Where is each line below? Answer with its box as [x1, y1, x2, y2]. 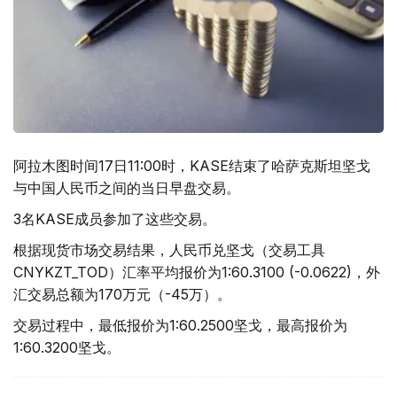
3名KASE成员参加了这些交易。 [13, 209, 216, 228]
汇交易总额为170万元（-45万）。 [13, 284, 231, 303]
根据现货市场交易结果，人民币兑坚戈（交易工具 [13, 240, 325, 259]
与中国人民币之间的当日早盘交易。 [13, 178, 240, 197]
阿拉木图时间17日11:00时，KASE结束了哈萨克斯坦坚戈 [13, 156, 370, 175]
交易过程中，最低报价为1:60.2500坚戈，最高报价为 [13, 315, 347, 334]
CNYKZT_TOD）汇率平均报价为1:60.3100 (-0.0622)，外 [13, 262, 380, 281]
